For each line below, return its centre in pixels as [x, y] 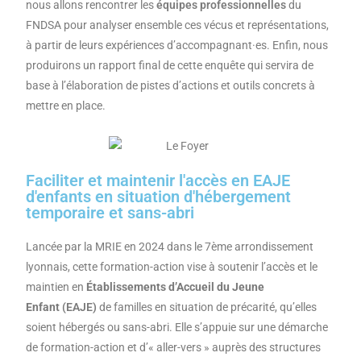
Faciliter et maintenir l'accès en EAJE [158, 181]
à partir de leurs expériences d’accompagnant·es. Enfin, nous [177, 46]
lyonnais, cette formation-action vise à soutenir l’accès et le [172, 267]
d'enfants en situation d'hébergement [159, 197]
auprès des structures [267, 348]
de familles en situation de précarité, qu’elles [207, 307]
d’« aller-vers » [176, 348]
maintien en [56, 287]
